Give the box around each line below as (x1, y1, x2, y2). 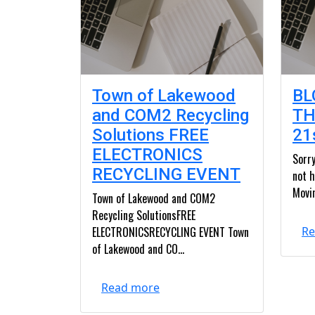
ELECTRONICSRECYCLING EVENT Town (92, 224, 249, 240)
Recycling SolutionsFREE (92, 207, 195, 224)
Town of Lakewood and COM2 (92, 190, 215, 207)
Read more (101, 280, 160, 295)
